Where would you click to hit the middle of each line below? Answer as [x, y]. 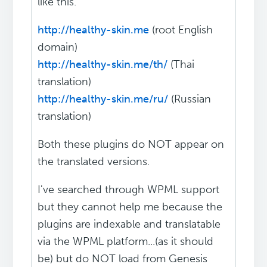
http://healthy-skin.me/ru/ [103, 99]
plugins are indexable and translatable [129, 224]
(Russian [190, 99]
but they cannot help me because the [130, 207]
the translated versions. [94, 162]
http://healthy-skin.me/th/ [103, 65]
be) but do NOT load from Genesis [123, 259]
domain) [58, 47]
